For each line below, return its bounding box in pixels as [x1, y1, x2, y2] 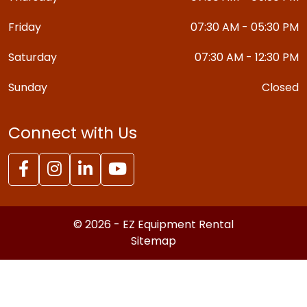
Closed [262, 79, 299, 95]
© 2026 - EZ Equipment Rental [73, 216, 234, 232]
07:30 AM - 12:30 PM [195, 49, 299, 65]
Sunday [8, 79, 47, 95]
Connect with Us [8, 121, 137, 144]
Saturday [8, 49, 57, 65]
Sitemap [131, 232, 176, 249]
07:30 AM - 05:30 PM [191, 19, 299, 35]
